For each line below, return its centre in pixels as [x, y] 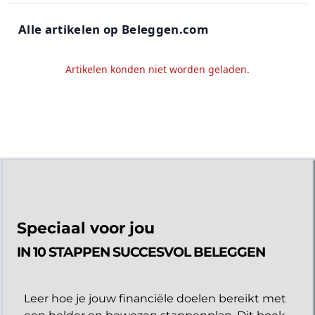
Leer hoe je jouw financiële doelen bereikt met [155, 298]
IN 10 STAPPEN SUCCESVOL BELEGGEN [141, 252]
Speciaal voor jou [86, 228]
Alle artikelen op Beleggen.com [114, 29]
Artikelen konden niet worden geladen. [157, 69]
